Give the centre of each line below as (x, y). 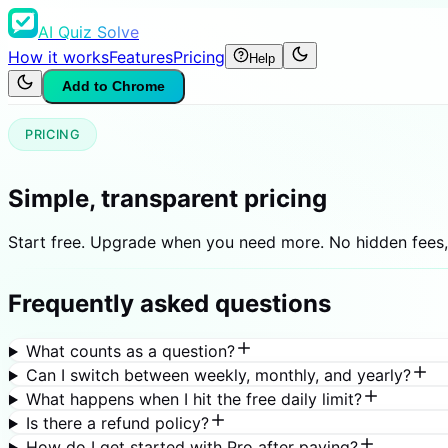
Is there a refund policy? (117, 423)
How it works (58, 57)
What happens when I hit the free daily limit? (193, 399)
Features (141, 57)
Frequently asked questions (169, 304)
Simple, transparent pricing (167, 198)
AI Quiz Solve (88, 32)
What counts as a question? (130, 351)
